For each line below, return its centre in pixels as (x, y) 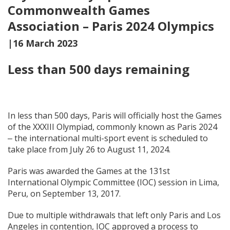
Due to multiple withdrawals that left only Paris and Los (114, 215)
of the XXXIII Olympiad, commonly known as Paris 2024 (112, 127)
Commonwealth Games (79, 10)
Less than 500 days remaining (99, 69)
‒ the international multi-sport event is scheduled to (108, 138)
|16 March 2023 (43, 43)
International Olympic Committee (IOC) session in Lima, (113, 182)
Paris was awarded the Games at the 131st (89, 171)
